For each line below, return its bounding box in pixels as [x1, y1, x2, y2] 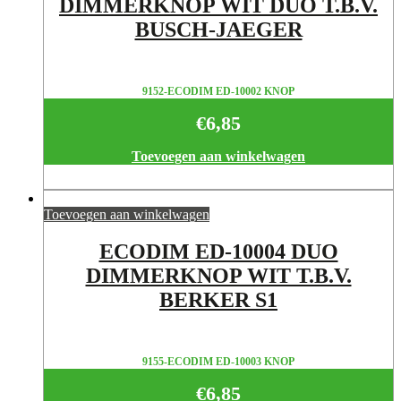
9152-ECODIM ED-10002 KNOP [142, 85, 294, 98]
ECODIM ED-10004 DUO [98, 240, 338, 264]
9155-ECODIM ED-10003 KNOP [142, 355, 294, 369]
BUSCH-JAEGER [134, 18, 303, 42]
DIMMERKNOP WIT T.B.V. [85, 264, 352, 288]
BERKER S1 [159, 288, 277, 312]
